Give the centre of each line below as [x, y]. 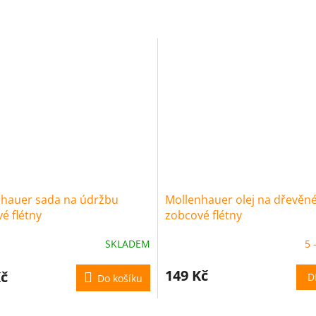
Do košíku [120, 278]
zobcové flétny [203, 215]
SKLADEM [128, 244]
